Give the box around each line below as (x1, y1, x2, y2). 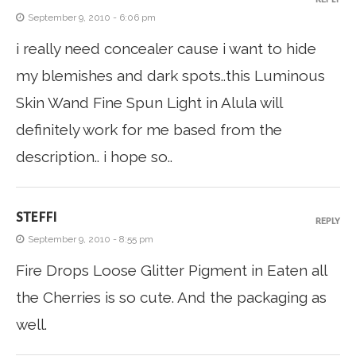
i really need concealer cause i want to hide (16, 40, 316, 58)
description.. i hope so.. (16, 148, 172, 166)
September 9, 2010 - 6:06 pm (28, 12, 156, 24)
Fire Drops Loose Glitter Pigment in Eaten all (16, 261, 327, 280)
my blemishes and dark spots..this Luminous (16, 67, 325, 85)
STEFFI (16, 210, 57, 226)
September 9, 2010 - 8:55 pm (28, 234, 153, 246)
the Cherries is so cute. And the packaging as (16, 288, 327, 307)
